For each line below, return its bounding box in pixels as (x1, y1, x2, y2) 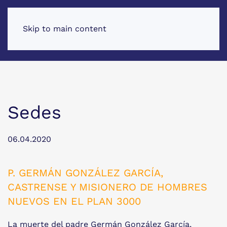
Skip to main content (23, 24, 106, 33)
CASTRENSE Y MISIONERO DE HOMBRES (8, 181, 207, 193)
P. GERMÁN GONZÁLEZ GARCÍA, (8, 167, 163, 179)
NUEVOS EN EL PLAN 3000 (8, 195, 141, 207)
